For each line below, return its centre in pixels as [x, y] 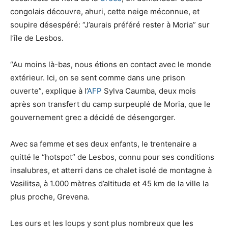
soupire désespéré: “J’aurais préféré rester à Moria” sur [110, 24]
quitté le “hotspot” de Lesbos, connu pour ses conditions [112, 157]
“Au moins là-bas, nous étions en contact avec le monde [111, 64]
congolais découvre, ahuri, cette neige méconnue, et [105, 11]
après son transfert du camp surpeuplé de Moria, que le [110, 104]
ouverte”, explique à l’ [49, 91]
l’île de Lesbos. [37, 38]
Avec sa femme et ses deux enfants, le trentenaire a [103, 144]
